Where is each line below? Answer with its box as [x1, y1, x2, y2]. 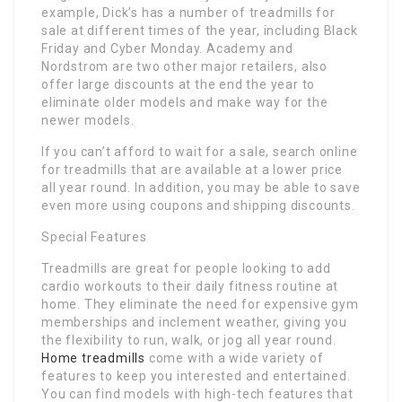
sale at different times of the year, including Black [41, 22, 358, 38]
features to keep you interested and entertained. [41, 368, 351, 383]
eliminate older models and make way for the [41, 94, 328, 109]
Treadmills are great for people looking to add [41, 260, 331, 275]
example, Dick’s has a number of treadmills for [41, 4, 336, 20]
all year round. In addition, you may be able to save [41, 179, 361, 195]
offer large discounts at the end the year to [41, 76, 316, 92]
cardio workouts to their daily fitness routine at [41, 278, 339, 293]
